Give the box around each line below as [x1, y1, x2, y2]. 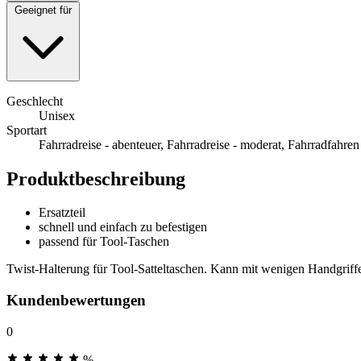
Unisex [39, 108, 75, 122]
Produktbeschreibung [6, 168, 185, 189]
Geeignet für [15, 3, 72, 16]
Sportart [6, 122, 47, 137]
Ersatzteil [39, 205, 85, 220]
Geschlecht [6, 93, 63, 108]
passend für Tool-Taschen [39, 234, 169, 249]
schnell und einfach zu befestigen [39, 220, 207, 234]
